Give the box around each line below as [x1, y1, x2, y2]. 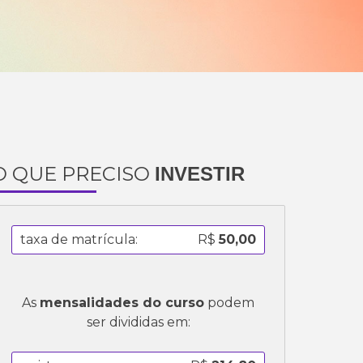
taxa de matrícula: [20, 231, 139, 247]
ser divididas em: [86, 314, 190, 330]
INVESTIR [155, 163, 246, 185]
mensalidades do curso [40, 294, 205, 310]
